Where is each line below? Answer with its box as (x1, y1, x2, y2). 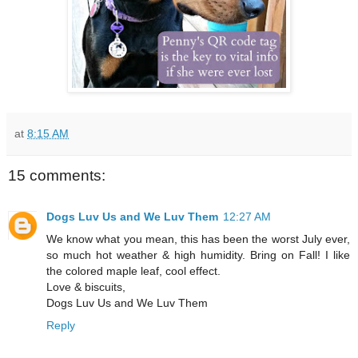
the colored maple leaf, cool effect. (46, 265, 221, 278)
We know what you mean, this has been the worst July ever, (46, 233, 350, 246)
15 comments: (8, 166, 105, 184)
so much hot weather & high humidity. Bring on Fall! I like (46, 249, 350, 262)
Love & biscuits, (46, 280, 125, 294)
